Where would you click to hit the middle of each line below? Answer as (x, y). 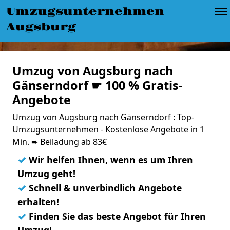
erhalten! (38, 202)
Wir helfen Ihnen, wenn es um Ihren (110, 160)
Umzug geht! (46, 174)
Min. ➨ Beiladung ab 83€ (60, 142)
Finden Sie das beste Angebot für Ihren (116, 216)
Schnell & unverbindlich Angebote (104, 188)
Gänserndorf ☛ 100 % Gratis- (98, 85)
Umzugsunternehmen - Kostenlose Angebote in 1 (108, 129)
